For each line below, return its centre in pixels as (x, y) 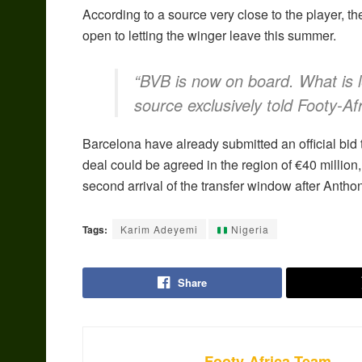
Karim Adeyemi (159, 229)
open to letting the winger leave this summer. (209, 36)
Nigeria (248, 229)
